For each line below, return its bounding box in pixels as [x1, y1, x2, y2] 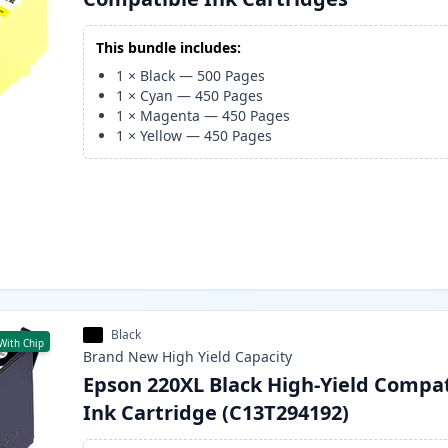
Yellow [140, 126, 183, 146]
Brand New [83, 347, 159, 367]
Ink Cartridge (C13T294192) [83, 399, 350, 427]
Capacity [235, 347, 293, 367]
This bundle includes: [96, 38, 242, 58]
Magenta [140, 106, 201, 126]
